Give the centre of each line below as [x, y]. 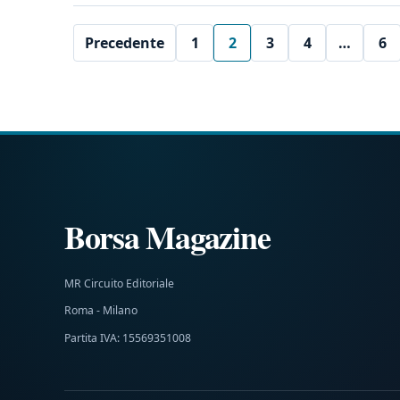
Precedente [125, 43]
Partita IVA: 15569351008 [128, 337]
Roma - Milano [101, 311]
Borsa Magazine [167, 237]
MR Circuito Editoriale [119, 284]
